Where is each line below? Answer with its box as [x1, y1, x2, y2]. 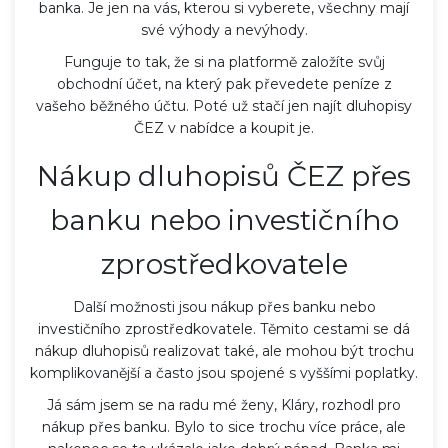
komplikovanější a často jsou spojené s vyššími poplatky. [30, 363, 418, 382]
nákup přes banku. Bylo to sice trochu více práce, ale [42, 417, 406, 436]
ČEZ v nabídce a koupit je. [134, 118, 314, 137]
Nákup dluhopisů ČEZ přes [37, 158, 411, 193]
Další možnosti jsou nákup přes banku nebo [72, 297, 376, 316]
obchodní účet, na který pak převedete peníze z [56, 74, 392, 93]
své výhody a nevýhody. [140, 20, 308, 39]
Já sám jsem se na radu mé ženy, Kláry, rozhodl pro [47, 395, 401, 414]
